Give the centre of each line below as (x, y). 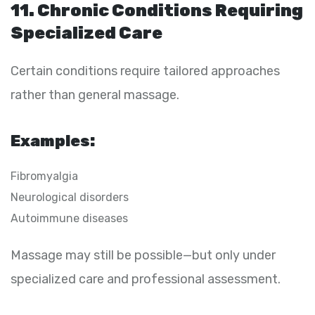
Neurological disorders (70, 197)
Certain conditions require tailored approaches (145, 71)
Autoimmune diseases (69, 218)
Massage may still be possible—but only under (143, 255)
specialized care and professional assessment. (146, 279)
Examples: (53, 141)
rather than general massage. (95, 95)
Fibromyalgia (44, 176)
